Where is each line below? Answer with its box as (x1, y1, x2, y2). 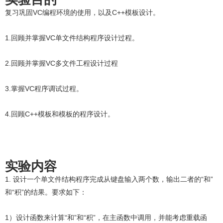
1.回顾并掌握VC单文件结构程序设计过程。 (5, 34, 139, 42)
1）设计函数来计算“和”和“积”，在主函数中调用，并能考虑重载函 (5, 214, 207, 222)
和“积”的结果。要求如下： (5, 188, 87, 196)
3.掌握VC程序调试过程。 (5, 85, 83, 93)
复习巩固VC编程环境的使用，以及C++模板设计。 (5, 8, 160, 16)
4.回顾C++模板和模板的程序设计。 (5, 110, 114, 118)
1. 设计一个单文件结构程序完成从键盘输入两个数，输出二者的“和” (5, 175, 213, 183)
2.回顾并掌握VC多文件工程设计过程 (5, 59, 118, 67)
